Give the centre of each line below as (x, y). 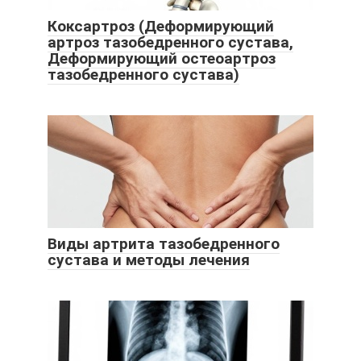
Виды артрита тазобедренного (164, 243)
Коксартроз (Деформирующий (161, 26)
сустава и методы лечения (149, 259)
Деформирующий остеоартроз (162, 58)
